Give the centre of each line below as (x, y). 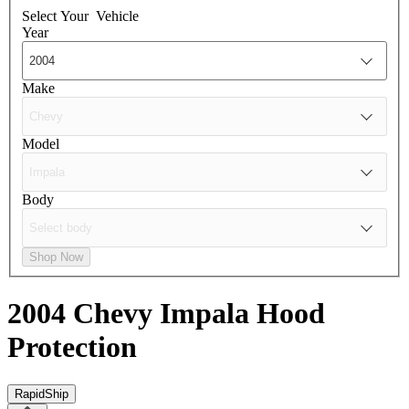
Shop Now (56, 257)
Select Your (57, 16)
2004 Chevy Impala (132, 314)
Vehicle (117, 16)
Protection (72, 347)
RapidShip (42, 393)
